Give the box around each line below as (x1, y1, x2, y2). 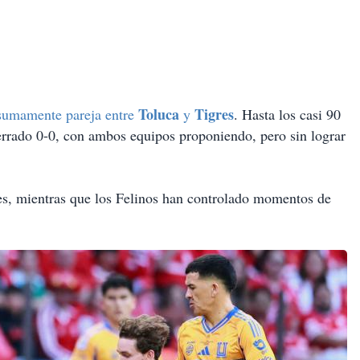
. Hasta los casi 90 (234, 104, 341, 125)
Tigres (194, 104, 234, 125)
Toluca (138, 104, 183, 125)
